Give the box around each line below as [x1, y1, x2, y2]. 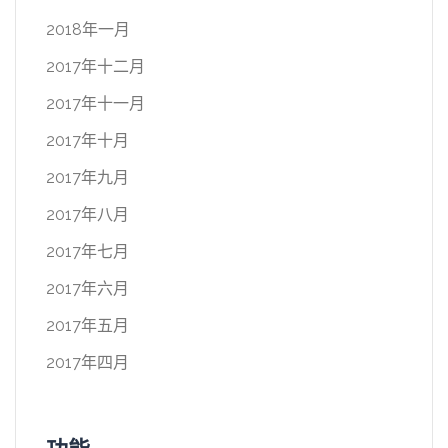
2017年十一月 [46, 94, 145, 113]
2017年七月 [46, 242, 129, 261]
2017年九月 [46, 168, 129, 187]
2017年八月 [46, 205, 129, 224]
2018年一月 [46, 20, 130, 39]
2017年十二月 [46, 57, 145, 76]
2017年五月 [46, 316, 129, 335]
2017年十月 [46, 131, 129, 150]
